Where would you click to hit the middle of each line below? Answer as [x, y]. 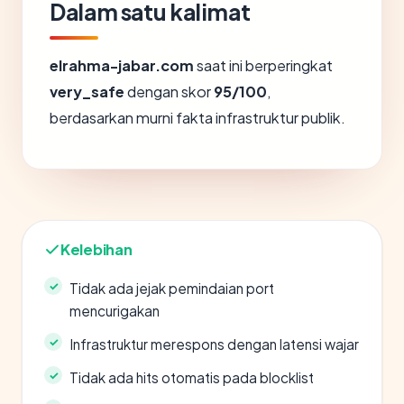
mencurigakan [115, 311]
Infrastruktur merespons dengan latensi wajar [214, 344]
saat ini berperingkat [263, 65]
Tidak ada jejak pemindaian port [172, 288]
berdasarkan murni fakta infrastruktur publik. [197, 118]
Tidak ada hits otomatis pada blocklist [192, 377]
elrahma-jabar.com [122, 65]
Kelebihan [96, 249]
